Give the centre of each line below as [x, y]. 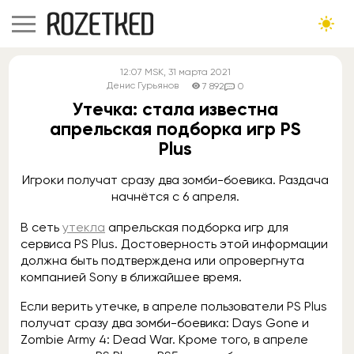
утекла [84, 227]
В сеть [41, 227]
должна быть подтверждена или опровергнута [162, 260]
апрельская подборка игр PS [175, 129]
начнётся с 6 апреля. [175, 196]
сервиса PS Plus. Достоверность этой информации [174, 244]
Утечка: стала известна [175, 109]
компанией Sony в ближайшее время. [131, 277]
